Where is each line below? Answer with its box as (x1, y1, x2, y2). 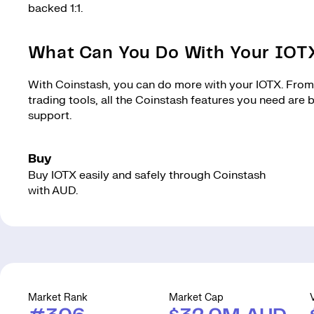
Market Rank (28, 292, 88, 303)
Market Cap (169, 292, 224, 303)
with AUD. (28, 184, 78, 198)
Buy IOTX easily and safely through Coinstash (28, 168, 266, 182)
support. (28, 109, 71, 123)
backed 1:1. (28, 1, 83, 15)
